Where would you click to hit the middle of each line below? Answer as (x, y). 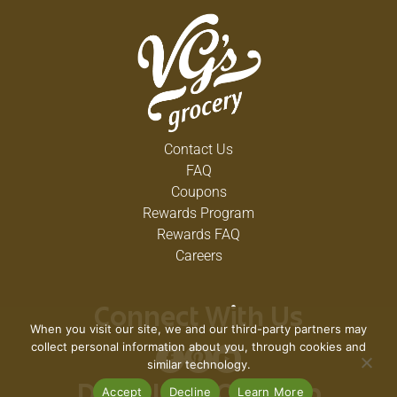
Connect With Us (198, 320)
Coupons (198, 192)
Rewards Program (198, 213)
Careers (198, 256)
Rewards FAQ (198, 234)
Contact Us (198, 149)
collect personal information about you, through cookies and (198, 346)
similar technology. (198, 364)
